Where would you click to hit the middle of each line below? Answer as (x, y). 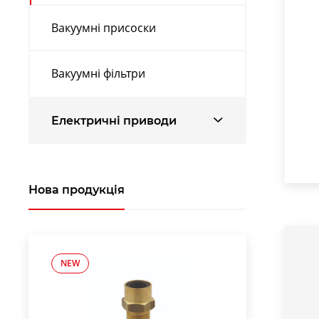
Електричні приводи (114, 120)
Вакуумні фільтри (98, 73)
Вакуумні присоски (104, 27)
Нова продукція (77, 189)
